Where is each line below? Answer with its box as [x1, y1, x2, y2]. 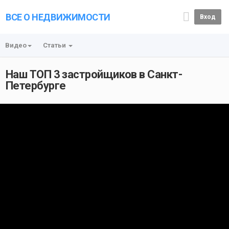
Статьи [43, 41, 67, 49]
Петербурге [6, 79, 66, 92]
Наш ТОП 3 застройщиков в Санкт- [6, 68, 182, 81]
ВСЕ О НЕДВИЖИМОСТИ [6, 12, 110, 22]
